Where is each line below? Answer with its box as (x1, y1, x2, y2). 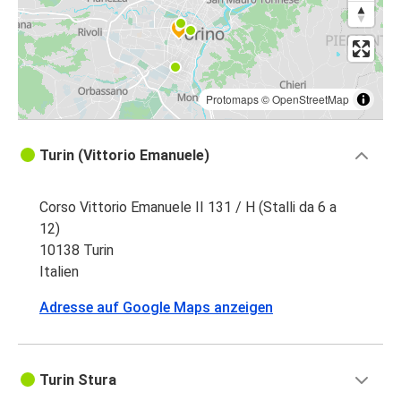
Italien (39, 263, 79, 281)
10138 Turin (39, 242, 114, 260)
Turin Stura (39, 371, 116, 389)
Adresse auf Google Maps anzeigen (39, 299, 273, 317)
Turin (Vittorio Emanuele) (39, 147, 209, 165)
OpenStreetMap (272, 91, 349, 107)
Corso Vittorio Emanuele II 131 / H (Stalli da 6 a (39, 199, 337, 217)
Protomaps (206, 91, 259, 107)
